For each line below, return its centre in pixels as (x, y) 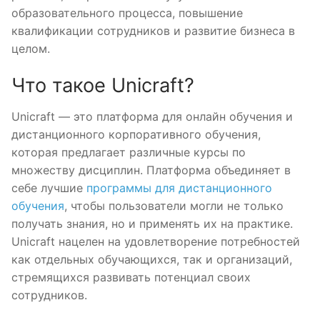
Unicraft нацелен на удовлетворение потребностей (156, 242)
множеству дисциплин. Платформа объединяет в (151, 170)
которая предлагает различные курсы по (129, 152)
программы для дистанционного (179, 188)
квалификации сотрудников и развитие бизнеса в (153, 30)
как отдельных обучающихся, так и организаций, (152, 260)
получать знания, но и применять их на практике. (152, 224)
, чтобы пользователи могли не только (174, 206)
